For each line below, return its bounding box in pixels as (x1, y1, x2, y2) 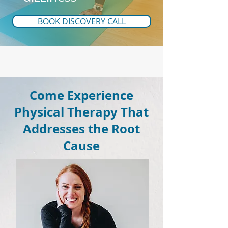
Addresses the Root (23, 120, 140, 137)
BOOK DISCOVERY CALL (38, 16, 126, 27)
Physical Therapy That (14, 103, 149, 121)
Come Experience (30, 87, 133, 104)
